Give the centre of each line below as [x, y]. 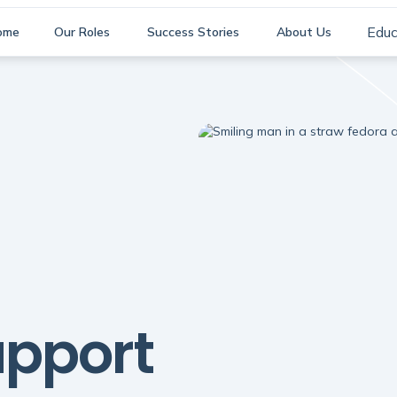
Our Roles [82, 31]
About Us [304, 31]
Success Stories [193, 31]
